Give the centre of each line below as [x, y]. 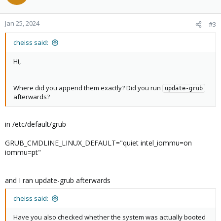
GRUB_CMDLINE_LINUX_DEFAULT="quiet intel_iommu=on [98, 143]
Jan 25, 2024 [22, 23]
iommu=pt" [23, 152]
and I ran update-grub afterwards [58, 180]
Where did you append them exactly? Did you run [88, 88]
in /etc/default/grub [36, 124]
